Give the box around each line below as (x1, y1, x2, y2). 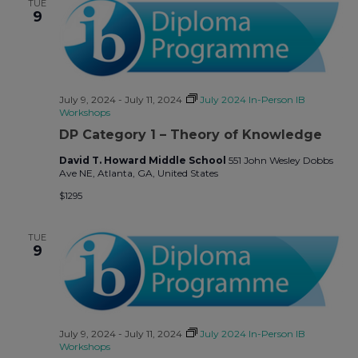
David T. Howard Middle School (58, 153, 229, 166)
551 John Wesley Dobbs (228, 153, 333, 166)
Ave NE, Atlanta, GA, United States (58, 166, 218, 179)
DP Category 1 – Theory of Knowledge (58, 126, 322, 142)
